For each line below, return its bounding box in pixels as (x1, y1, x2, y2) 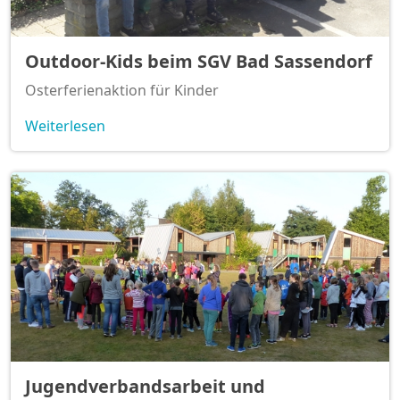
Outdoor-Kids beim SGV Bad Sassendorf (25, 49, 372, 74)
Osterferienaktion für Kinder (25, 80, 219, 101)
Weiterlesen (25, 116, 105, 137)
